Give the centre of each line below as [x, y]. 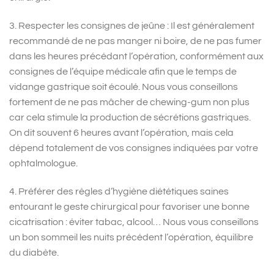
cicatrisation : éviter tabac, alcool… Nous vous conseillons [134, 222]
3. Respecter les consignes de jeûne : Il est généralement [132, 25]
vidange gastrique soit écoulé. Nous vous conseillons [124, 87]
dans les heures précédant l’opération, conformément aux [136, 56]
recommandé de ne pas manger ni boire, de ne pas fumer [135, 41]
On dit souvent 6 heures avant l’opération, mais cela [121, 132]
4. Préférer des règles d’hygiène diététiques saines [119, 191]
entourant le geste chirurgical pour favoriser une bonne [129, 206]
